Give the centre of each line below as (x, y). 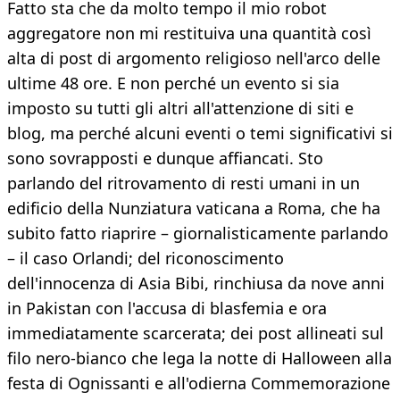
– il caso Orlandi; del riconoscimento (146, 258)
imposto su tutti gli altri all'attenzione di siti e (180, 108)
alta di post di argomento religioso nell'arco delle (194, 58)
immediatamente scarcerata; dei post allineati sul (196, 333)
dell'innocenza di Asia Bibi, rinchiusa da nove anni (196, 283)
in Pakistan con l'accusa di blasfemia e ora (167, 308)
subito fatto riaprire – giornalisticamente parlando (198, 233)
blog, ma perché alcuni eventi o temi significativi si (200, 133)
